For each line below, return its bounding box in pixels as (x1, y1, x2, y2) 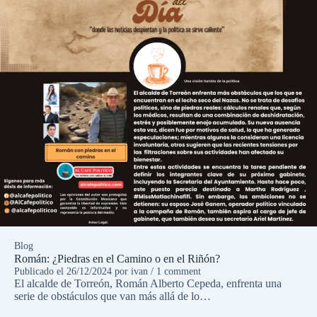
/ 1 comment (148, 266, 201, 277)
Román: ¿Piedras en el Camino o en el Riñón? (14, 253, 220, 265)
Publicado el (14, 266, 67, 277)
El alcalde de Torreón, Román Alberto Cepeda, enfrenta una (14, 277, 282, 290)
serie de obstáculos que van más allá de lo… (14, 290, 211, 303)
